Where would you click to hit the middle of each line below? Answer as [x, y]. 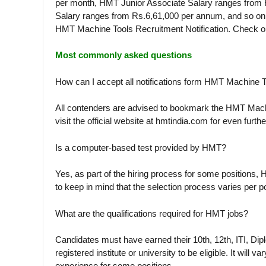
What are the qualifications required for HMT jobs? [152, 213]
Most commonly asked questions [123, 55]
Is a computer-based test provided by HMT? [141, 147]
